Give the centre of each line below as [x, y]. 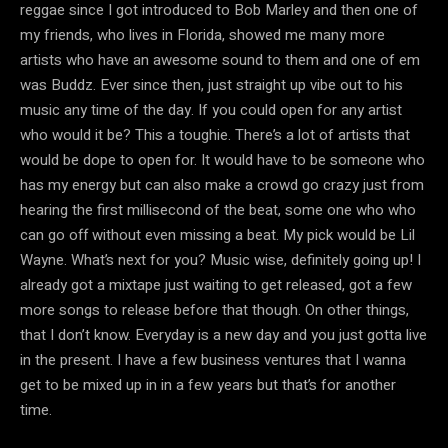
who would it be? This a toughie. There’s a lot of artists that [215, 134]
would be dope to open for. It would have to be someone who [222, 159]
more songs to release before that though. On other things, [214, 309]
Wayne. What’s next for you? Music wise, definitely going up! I [220, 259]
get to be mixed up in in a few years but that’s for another [208, 384]
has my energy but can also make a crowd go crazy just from [222, 184]
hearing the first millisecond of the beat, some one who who [218, 209]
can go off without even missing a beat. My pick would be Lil [217, 234]
